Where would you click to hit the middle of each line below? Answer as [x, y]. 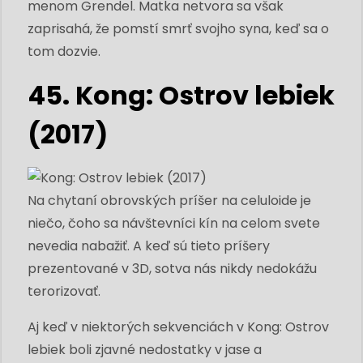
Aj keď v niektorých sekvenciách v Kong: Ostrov [178, 327]
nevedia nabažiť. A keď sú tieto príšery [149, 246]
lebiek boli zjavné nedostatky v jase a [145, 349]
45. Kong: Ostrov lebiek [181, 95]
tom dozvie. [64, 51]
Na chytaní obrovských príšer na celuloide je [169, 200]
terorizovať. [64, 291]
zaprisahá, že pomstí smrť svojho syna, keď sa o [178, 28]
